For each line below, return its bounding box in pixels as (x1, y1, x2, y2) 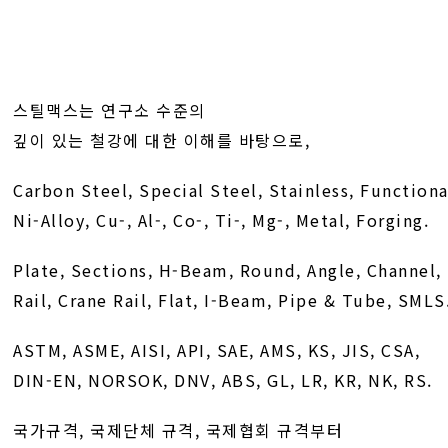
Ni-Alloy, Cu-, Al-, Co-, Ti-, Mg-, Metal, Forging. (13, 207, 430, 232)
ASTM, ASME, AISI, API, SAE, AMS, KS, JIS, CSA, (13, 337, 421, 362)
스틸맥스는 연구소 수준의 (13, 97, 206, 122)
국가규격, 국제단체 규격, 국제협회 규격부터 (13, 417, 344, 442)
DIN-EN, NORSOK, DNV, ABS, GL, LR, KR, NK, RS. (13, 367, 433, 392)
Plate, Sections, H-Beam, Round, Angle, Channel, (13, 257, 442, 282)
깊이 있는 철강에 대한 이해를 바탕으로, (13, 127, 311, 152)
